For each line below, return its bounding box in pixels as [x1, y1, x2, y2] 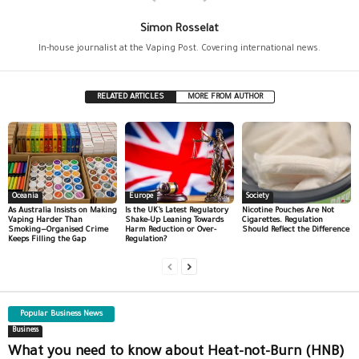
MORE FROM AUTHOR [187, 93, 263, 103]
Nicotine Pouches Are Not [241, 206, 334, 216]
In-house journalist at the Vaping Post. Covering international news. [38, 44, 321, 54]
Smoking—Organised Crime [8, 225, 108, 235]
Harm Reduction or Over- [124, 225, 216, 235]
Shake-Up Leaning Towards [124, 216, 224, 225]
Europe [128, 192, 153, 201]
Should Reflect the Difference [241, 225, 349, 235]
